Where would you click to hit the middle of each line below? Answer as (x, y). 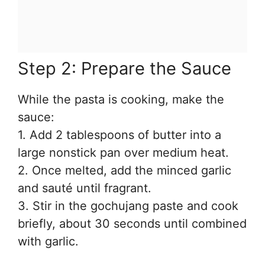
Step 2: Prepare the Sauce (125, 69)
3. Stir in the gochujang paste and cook (128, 206)
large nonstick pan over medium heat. (123, 153)
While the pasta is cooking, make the (121, 100)
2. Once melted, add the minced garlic (125, 171)
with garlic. (48, 242)
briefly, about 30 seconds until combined (132, 224)
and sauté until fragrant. (85, 188)
